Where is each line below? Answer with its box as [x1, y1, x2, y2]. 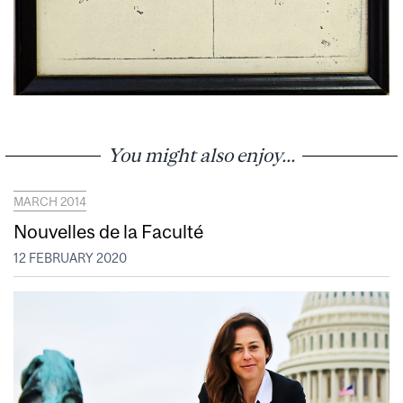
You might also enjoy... [108, 143, 295, 166]
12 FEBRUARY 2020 [13, 250, 127, 265]
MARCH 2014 [13, 194, 86, 210]
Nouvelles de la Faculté [13, 220, 203, 243]
